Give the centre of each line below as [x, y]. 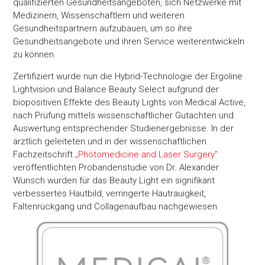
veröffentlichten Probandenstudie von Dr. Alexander [116, 167]
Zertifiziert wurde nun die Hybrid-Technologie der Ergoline [128, 76]
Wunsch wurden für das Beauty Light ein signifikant [114, 180]
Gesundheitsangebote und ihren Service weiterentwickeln [129, 42]
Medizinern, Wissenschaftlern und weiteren [99, 16]
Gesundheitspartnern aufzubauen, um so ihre [103, 29]
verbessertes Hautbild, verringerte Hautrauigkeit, [110, 193]
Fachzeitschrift [44, 154]
